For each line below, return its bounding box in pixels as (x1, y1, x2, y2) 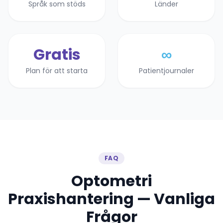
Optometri (71, 171, 152, 192)
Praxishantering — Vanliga (8, 189, 215, 210)
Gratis (33, 44, 81, 65)
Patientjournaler (138, 66, 194, 76)
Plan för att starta (26, 66, 88, 76)
